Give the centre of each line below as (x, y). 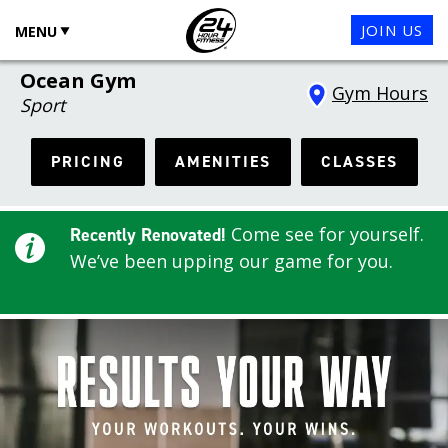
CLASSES (359, 161)
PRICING (87, 161)
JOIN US (392, 29)
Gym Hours (380, 92)
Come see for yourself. (327, 234)
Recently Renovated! (148, 235)
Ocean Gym (78, 80)
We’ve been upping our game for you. (231, 261)
